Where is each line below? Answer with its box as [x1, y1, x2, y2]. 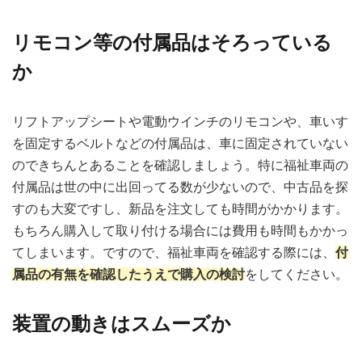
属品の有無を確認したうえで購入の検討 [12, 267, 245, 281]
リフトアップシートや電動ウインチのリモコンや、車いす [12, 114, 348, 128]
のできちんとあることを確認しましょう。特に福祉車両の [12, 158, 348, 172]
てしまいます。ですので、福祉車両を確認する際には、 [12, 245, 335, 259]
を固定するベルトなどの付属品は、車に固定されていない [12, 136, 348, 150]
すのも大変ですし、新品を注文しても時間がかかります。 [12, 201, 348, 216]
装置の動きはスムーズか [12, 312, 231, 335]
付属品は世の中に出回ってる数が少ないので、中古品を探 [12, 179, 348, 194]
